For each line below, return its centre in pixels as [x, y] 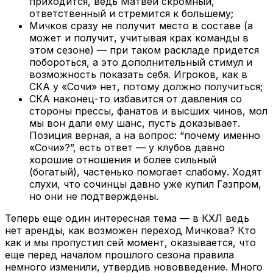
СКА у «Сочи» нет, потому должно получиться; [146, 87]
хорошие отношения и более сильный [123, 160]
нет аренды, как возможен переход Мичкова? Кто [130, 231]
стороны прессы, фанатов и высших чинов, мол [148, 111]
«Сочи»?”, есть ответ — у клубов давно [127, 148]
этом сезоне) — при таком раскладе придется [144, 50]
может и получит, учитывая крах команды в [139, 38]
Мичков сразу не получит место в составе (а [141, 26]
